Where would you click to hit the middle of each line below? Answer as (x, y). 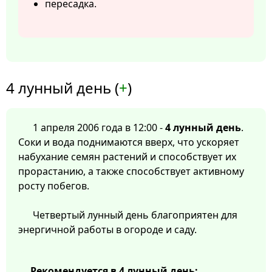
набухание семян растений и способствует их (127, 157)
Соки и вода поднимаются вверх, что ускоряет (129, 142)
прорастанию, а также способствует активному (131, 172)
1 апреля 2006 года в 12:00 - (99, 128)
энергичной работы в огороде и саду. (107, 230)
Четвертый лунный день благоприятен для (135, 215)
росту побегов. (54, 186)
